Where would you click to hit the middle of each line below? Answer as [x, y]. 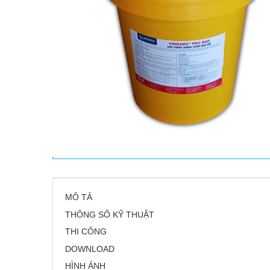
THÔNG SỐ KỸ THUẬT [111, 214]
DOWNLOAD [90, 249]
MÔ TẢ [79, 197]
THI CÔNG [87, 232]
